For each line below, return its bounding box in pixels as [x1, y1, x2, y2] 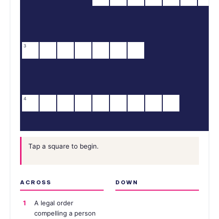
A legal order [34, 198, 73, 207]
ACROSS [20, 179, 51, 186]
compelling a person [34, 209, 96, 217]
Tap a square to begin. [28, 142, 99, 151]
